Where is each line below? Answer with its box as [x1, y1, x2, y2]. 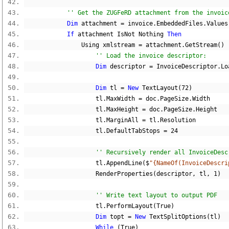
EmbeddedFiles [156, 20, 203, 27]
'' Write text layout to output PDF [96, 192, 217, 199]
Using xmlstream [24, 41, 139, 49]
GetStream [185, 41, 217, 49]
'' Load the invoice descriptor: [96, 52, 207, 59]
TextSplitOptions [146, 213, 207, 220]
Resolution [160, 117, 196, 124]
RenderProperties [24, 170, 153, 177]
